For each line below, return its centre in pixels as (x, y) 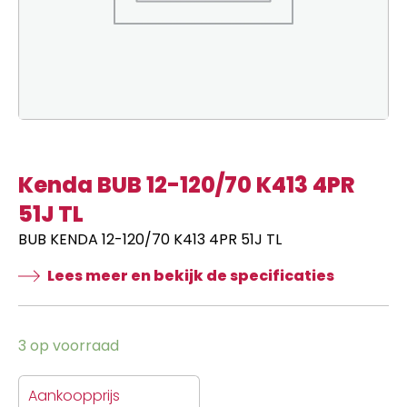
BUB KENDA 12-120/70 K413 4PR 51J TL (150, 239)
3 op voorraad (69, 345)
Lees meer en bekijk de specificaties (191, 275)
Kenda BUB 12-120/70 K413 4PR (187, 184)
